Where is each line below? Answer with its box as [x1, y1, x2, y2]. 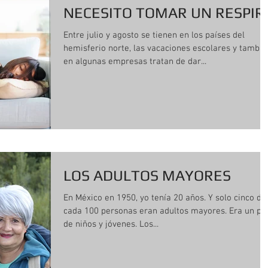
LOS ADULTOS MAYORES [63, 167, 231, 185]
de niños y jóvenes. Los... [63, 219, 159, 230]
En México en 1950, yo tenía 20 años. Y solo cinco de [63, 193, 266, 204]
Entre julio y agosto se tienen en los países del [63, 29, 245, 41]
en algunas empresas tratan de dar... [63, 56, 206, 67]
